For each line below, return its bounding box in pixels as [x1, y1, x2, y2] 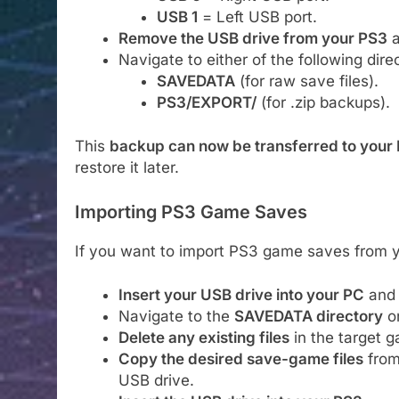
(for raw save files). [234, 71, 379, 90]
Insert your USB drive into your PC [118, 286, 364, 305]
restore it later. [75, 159, 179, 177]
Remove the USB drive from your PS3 [118, 28, 387, 47]
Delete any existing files [118, 329, 289, 347]
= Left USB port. [197, 7, 317, 26]
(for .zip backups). [256, 93, 390, 111]
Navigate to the [118, 307, 234, 326]
